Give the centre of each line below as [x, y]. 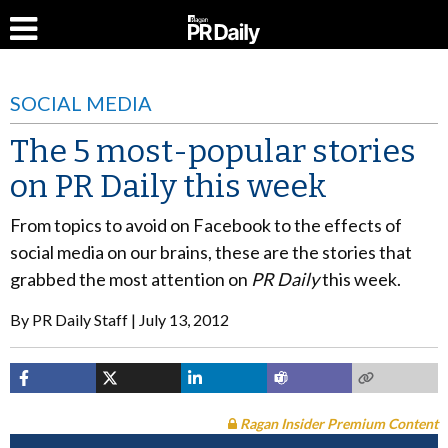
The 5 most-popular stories [213, 151]
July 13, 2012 [184, 319]
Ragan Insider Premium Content [337, 423]
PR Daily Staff [80, 319]
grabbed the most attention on [130, 279]
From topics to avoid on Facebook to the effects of [206, 225]
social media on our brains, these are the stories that [211, 252]
